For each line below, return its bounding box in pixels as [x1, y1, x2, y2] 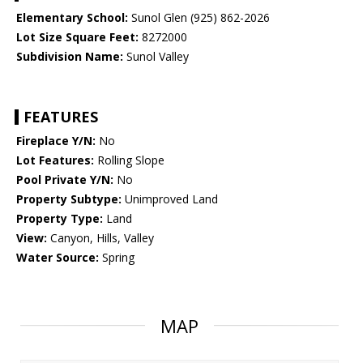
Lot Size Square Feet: [16, 29, 139, 45]
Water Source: [16, 250, 99, 266]
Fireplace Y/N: [16, 133, 96, 149]
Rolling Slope [94, 152, 164, 169]
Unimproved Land [122, 191, 218, 207]
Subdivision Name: [16, 49, 123, 65]
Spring [99, 250, 135, 266]
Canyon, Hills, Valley [47, 230, 154, 246]
